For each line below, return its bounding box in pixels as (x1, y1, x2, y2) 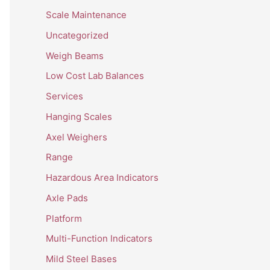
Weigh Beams (46, 49, 104, 61)
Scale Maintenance (46, 9, 127, 21)
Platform (46, 212, 82, 224)
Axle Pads (46, 192, 88, 204)
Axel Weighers (46, 131, 107, 143)
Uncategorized (46, 29, 108, 41)
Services (46, 90, 83, 102)
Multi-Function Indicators (46, 233, 152, 245)
